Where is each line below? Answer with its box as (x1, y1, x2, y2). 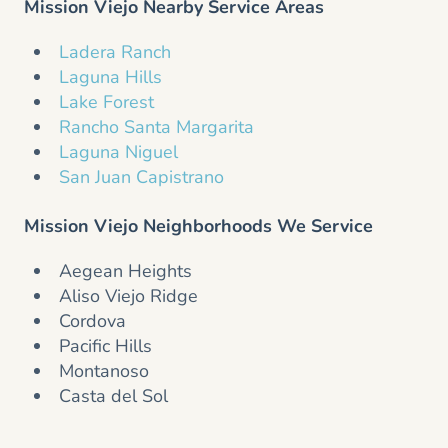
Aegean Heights (59, 259, 192, 284)
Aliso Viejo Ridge (59, 284, 198, 309)
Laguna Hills (59, 65, 162, 90)
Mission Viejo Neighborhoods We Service (24, 214, 373, 239)
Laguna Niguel (59, 140, 178, 165)
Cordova (59, 309, 126, 334)
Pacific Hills (59, 334, 152, 359)
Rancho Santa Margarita (59, 115, 254, 140)
